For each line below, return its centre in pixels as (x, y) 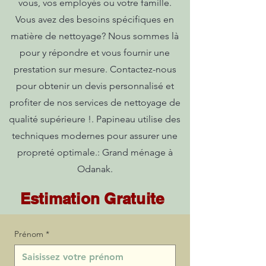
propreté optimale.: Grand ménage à (95, 152)
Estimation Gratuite (92, 199)
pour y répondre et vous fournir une (95, 53)
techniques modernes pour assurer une (95, 136)
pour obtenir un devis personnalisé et (95, 86)
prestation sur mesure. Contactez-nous (95, 69)
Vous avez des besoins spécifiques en (95, 19)
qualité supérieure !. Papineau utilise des (95, 119)
